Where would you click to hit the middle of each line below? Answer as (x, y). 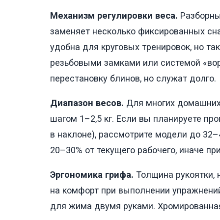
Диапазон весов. (87, 103)
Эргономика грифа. (92, 175)
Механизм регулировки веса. (114, 15)
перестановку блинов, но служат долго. (133, 78)
